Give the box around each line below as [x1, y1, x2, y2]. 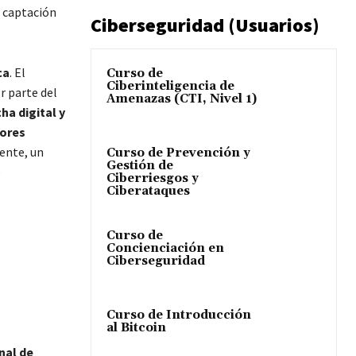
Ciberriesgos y [106, 171, 199, 187]
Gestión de [106, 158, 173, 174]
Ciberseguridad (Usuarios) [91, 13, 319, 38]
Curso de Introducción [106, 308, 251, 323]
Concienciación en [106, 241, 224, 257]
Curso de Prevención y [106, 145, 250, 161]
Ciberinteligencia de [106, 79, 234, 95]
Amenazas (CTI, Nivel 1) [106, 91, 257, 107]
